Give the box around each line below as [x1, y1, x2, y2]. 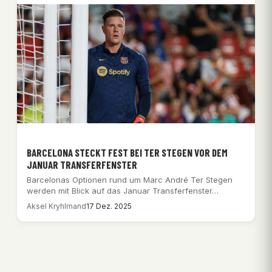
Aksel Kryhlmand [27, 201, 86, 211]
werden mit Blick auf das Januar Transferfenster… [27, 185, 219, 195]
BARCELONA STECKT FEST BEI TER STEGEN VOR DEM [27, 146, 228, 158]
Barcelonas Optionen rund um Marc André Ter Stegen [27, 174, 233, 185]
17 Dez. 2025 [86, 201, 132, 211]
